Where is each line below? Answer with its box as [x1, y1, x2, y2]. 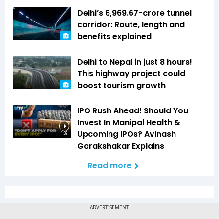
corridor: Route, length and [77, 19, 185, 30]
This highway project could [77, 67, 185, 79]
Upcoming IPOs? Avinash [77, 128, 176, 140]
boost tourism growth [77, 79, 166, 91]
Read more [88, 159, 131, 171]
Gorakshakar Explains [77, 140, 164, 152]
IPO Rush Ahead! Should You [77, 105, 188, 116]
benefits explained [77, 30, 152, 42]
